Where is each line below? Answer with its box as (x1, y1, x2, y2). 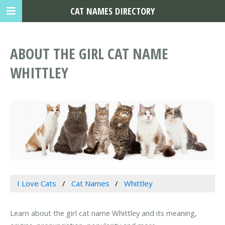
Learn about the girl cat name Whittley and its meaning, (10, 208, 197, 218)
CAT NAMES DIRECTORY (70, 5, 155, 17)
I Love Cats (17, 178, 56, 189)
